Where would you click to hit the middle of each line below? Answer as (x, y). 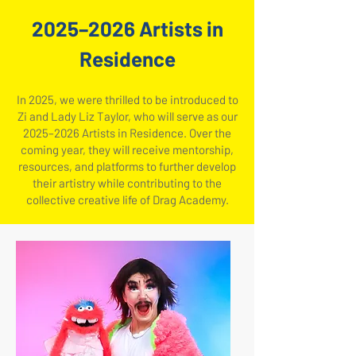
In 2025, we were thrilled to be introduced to (127, 100)
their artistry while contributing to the (127, 183)
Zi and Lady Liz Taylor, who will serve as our (127, 116)
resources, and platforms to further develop (127, 166)
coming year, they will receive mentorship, (127, 150)
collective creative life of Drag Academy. (127, 200)
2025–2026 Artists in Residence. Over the (127, 133)
